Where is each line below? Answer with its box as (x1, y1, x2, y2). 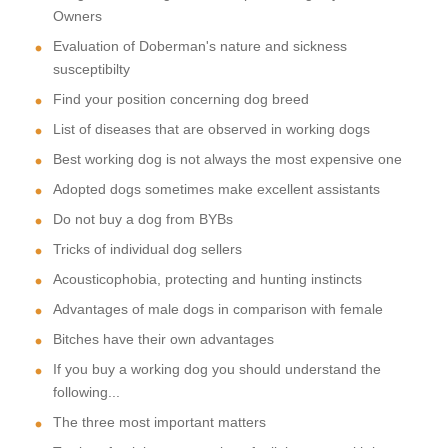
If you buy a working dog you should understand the (53, 360, 381, 377)
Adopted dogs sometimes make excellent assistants (53, 180, 380, 197)
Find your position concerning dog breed (53, 90, 309, 107)
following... (53, 383, 120, 400)
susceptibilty (53, 60, 130, 77)
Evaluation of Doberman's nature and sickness (53, 37, 347, 54)
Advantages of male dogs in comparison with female (53, 300, 383, 317)
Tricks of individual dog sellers (53, 240, 242, 257)
